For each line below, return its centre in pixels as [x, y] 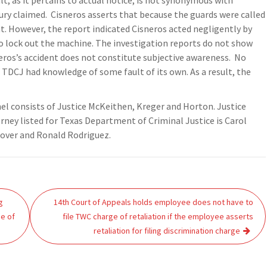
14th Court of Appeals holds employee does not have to [154, 202]
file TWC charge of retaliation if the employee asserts [158, 216]
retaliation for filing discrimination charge [167, 231]
